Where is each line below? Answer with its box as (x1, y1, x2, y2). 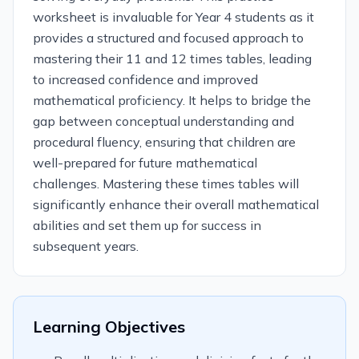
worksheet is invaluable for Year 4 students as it (33, 9, 314, 25)
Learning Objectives (33, 317, 185, 337)
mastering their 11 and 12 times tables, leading (33, 50, 312, 67)
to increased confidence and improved (33, 71, 258, 87)
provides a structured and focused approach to (33, 30, 304, 46)
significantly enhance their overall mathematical (33, 196, 319, 212)
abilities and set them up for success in (33, 217, 261, 233)
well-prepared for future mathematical (33, 155, 257, 171)
